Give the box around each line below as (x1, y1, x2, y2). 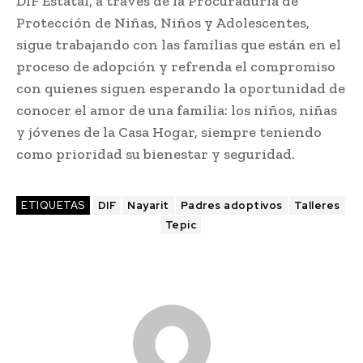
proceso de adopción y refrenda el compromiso (16, 58, 335, 76)
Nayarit (127, 199, 169, 213)
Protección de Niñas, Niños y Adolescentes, (16, 14, 310, 32)
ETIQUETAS (21, 199, 85, 213)
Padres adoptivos (180, 199, 283, 213)
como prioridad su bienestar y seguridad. (16, 145, 295, 164)
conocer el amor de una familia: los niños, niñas (16, 101, 337, 120)
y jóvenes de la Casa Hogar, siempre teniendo (16, 123, 322, 142)
